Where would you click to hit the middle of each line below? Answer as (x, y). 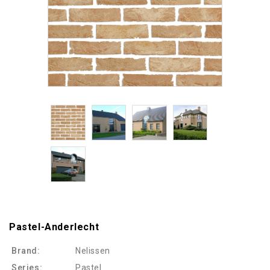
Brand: (26, 250)
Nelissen (93, 250)
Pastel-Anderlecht (54, 227)
